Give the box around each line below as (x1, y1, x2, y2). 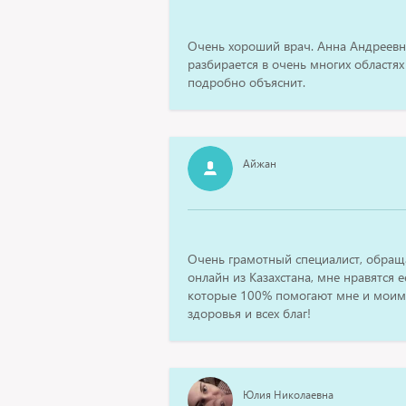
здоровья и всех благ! (188, 304, 311, 322)
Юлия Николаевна (243, 388, 333, 401)
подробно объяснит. (188, 73, 305, 91)
